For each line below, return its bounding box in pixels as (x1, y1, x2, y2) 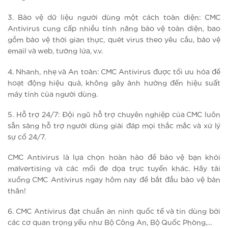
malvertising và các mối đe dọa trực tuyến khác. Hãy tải (8, 165, 220, 173)
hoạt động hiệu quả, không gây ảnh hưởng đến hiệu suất (8, 79, 220, 87)
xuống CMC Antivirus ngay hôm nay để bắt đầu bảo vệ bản (8, 177, 220, 184)
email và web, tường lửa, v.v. (8, 48, 103, 55)
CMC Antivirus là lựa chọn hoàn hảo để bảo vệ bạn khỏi (8, 154, 220, 162)
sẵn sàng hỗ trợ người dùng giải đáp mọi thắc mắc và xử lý (8, 122, 220, 130)
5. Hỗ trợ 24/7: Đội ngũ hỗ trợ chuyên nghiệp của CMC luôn (8, 111, 220, 119)
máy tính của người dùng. (8, 91, 98, 98)
